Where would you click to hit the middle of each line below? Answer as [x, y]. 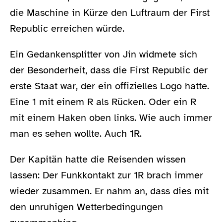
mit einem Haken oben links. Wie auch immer [111, 118]
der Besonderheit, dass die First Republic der [109, 70]
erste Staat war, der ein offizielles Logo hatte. [110, 86]
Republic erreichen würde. [67, 29]
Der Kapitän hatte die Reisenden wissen [98, 160]
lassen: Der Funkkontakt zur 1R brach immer [107, 175]
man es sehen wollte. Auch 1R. [76, 134]
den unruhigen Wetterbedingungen [86, 207]
